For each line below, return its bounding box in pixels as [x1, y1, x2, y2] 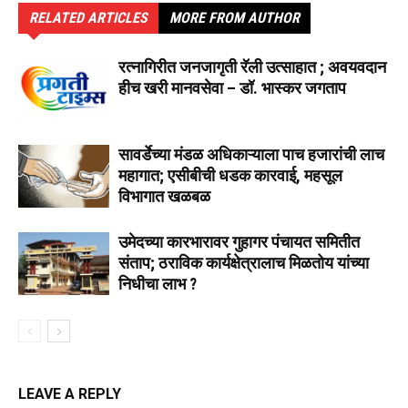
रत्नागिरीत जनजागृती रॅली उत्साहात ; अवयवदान [118, 57, 386, 77]
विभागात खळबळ [118, 187, 210, 207]
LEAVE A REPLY [18, 385, 121, 403]
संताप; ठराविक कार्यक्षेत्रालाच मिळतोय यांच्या [118, 253, 369, 273]
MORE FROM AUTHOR [169, 9, 300, 27]
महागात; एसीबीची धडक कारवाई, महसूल [118, 166, 342, 186]
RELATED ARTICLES [29, 9, 148, 27]
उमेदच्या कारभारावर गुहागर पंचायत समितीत [118, 232, 360, 252]
